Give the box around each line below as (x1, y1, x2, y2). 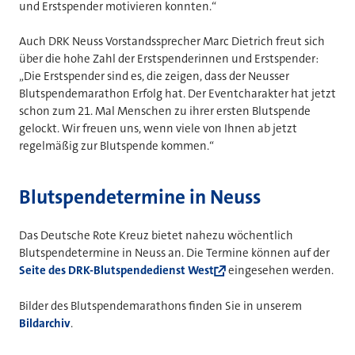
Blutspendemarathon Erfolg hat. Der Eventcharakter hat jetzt (19, 86, 336, 102)
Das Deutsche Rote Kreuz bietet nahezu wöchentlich (19, 227, 293, 244)
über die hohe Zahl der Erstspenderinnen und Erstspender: (19, 51, 319, 67)
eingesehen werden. (225, 262, 334, 279)
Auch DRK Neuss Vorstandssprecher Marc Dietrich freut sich (19, 33, 325, 50)
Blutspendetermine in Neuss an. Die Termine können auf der (19, 245, 330, 261)
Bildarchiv (19, 315, 71, 331)
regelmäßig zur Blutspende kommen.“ (19, 138, 214, 155)
